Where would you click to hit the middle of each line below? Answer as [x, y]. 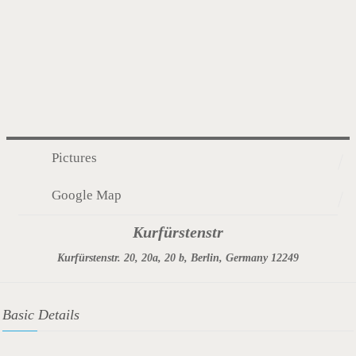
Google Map [87, 195]
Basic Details [41, 314]
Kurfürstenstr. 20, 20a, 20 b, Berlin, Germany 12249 [178, 258]
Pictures [75, 158]
